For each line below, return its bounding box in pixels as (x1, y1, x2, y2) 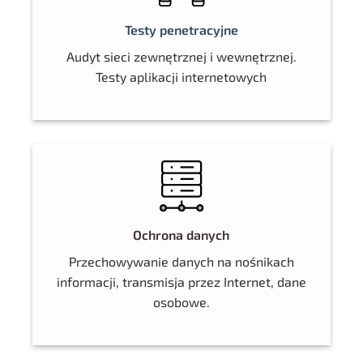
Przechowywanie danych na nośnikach (68, 253, 294, 269)
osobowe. (152, 293, 210, 310)
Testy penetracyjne (124, 22, 238, 38)
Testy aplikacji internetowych (96, 69, 267, 85)
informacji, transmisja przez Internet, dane (56, 273, 306, 289)
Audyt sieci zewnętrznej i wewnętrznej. (66, 49, 297, 65)
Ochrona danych (133, 226, 230, 242)
